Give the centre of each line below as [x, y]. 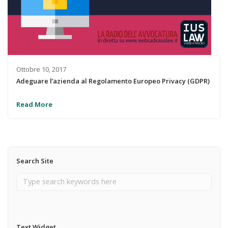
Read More [34, 105]
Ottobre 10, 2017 [41, 69]
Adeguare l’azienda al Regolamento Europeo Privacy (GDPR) [113, 81]
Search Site [35, 161]
